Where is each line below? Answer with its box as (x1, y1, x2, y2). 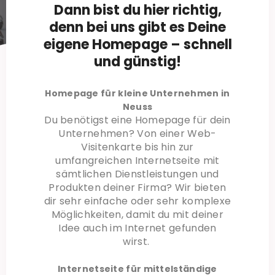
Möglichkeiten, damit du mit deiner (51, 207, 224, 222)
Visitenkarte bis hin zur (81, 139, 194, 154)
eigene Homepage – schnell (43, 34, 232, 54)
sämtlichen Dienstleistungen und (56, 166, 219, 181)
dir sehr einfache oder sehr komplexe (44, 193, 231, 208)
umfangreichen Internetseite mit (55, 153, 220, 168)
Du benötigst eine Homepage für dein (44, 112, 231, 127)
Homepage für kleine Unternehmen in (45, 87, 230, 99)
